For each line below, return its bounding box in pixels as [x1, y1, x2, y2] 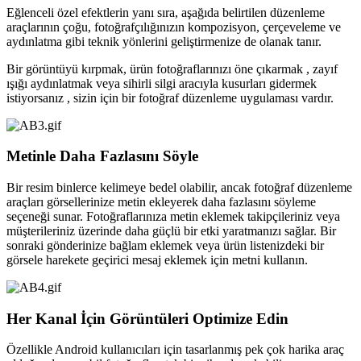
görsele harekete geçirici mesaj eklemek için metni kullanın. [6, 252, 308, 267]
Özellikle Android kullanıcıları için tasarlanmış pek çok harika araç [6, 342, 344, 357]
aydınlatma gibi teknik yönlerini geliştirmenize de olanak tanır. [6, 34, 322, 48]
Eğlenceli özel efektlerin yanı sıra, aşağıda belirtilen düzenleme [6, 5, 325, 19]
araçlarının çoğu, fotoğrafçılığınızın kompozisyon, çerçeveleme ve [6, 19, 341, 34]
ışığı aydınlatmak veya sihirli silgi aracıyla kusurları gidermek [6, 76, 317, 90]
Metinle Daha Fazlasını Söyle [6, 147, 198, 165]
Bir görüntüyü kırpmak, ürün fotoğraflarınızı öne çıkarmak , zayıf [6, 61, 338, 76]
